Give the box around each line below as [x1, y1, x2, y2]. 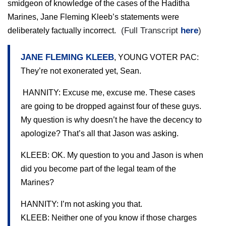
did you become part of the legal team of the [21, 164, 176, 173]
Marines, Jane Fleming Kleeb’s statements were [8, 13, 179, 22]
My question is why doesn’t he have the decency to [21, 115, 202, 124]
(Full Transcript [116, 26, 181, 36]
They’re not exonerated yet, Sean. [21, 66, 141, 75]
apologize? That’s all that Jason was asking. [21, 129, 179, 138]
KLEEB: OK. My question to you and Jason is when [21, 150, 203, 159]
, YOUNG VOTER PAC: [114, 52, 199, 62]
